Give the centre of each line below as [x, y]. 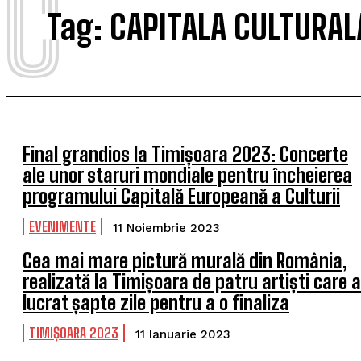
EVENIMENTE [62, 226]
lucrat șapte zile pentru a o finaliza [156, 303]
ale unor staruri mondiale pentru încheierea [187, 175]
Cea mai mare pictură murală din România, [185, 261]
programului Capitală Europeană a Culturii [181, 196]
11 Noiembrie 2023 [166, 228]
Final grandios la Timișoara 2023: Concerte [185, 154]
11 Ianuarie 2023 [183, 334]
